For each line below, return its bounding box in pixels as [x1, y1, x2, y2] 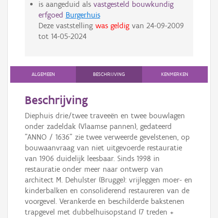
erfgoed [38, 10, 63, 20]
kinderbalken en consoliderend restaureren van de [25, 186, 189, 196]
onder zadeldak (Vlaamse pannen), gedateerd [25, 122, 172, 131]
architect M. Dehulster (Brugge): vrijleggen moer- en [25, 175, 192, 185]
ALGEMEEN [31, 71, 55, 78]
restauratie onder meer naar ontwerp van [25, 164, 163, 174]
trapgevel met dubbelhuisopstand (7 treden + [25, 207, 174, 217]
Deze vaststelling [38, 21, 95, 31]
